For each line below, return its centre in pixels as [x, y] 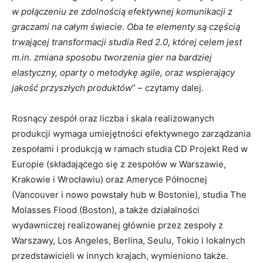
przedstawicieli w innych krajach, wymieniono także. [120, 256]
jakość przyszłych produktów [72, 88]
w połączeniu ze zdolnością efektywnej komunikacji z [122, 11]
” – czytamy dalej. [168, 88]
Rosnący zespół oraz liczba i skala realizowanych [113, 118]
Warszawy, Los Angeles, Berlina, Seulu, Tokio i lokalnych [129, 240]
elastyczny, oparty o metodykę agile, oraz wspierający [123, 73]
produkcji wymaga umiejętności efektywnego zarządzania [131, 134]
